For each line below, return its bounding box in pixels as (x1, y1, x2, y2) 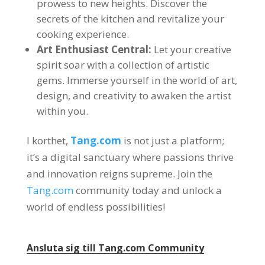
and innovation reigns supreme (26, 167, 173, 180)
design (36, 89, 68, 102)
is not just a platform (123, 134, 222, 147)
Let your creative (153, 43, 231, 56)
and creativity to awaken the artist (72, 89, 231, 102)
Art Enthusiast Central (36, 43, 148, 56)
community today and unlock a (75, 183, 222, 197)
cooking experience (36, 27, 127, 41)
